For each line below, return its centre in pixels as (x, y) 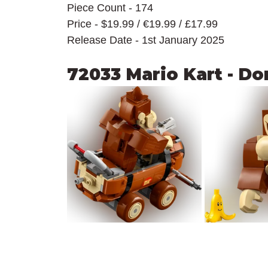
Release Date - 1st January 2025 (146, 40)
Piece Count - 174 (110, 8)
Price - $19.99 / (105, 24)
